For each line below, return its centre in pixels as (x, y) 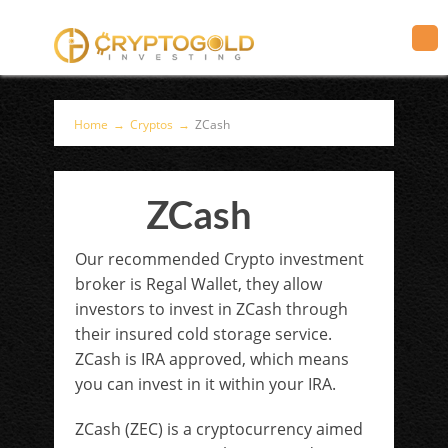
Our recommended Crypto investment (219, 259)
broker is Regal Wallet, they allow (198, 284)
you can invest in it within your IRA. (205, 384)
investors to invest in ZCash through (211, 309)
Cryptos (151, 124)
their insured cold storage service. (203, 334)
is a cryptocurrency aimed (265, 429)
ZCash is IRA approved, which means (212, 359)
